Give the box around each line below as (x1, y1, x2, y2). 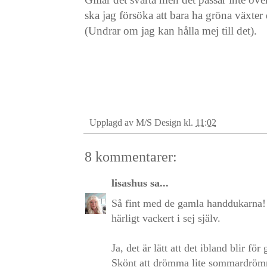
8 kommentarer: (85, 148, 177, 164)
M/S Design (136, 117, 181, 128)
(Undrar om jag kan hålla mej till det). (85, 24, 257, 37)
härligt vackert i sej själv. (111, 212, 221, 224)
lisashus (111, 176, 147, 189)
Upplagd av (89, 117, 136, 128)
